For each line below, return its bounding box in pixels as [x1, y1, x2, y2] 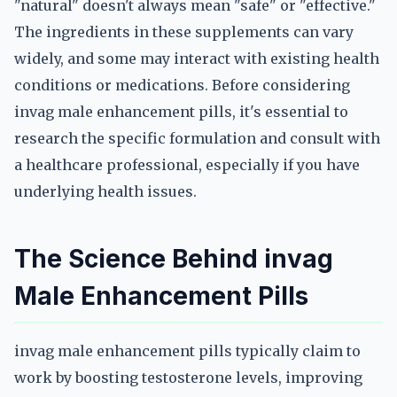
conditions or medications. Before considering [14, 76, 350, 94]
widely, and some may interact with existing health [14, 50, 379, 67]
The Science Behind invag [14, 244, 333, 274]
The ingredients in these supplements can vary [14, 23, 354, 41]
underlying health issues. [14, 183, 197, 200]
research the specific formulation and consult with [14, 129, 380, 147]
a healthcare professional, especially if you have [14, 156, 360, 174]
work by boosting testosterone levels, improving [14, 369, 362, 386]
